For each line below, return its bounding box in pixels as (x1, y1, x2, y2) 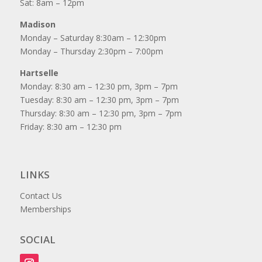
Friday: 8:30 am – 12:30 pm (19, 120, 122, 132)
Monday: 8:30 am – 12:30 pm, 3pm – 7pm (19, 80, 178, 92)
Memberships (19, 203, 71, 215)
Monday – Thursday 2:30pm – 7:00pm (19, 45, 163, 57)
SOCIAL (19, 232, 56, 246)
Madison (19, 18, 56, 30)
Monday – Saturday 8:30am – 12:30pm (19, 32, 166, 43)
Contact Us (19, 189, 62, 201)
